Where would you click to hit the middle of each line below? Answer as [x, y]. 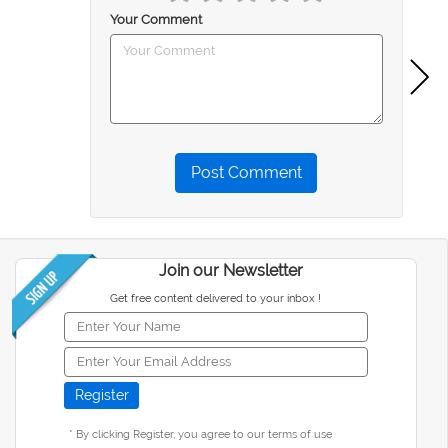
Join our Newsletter [231, 270]
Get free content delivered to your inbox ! [216, 298]
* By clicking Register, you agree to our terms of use [201, 434]
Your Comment [155, 19]
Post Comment [246, 172]
